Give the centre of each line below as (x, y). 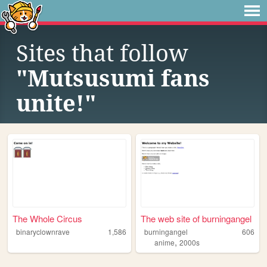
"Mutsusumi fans (113, 79)
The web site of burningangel (196, 219)
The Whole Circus (48, 219)
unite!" (56, 104)
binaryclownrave (43, 232)
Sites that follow (102, 54)
